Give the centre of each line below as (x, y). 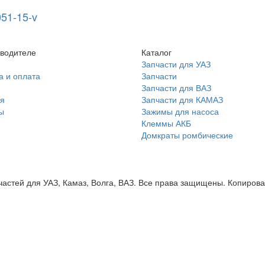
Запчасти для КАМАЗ (182, 99)
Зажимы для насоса (180, 111)
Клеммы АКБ (166, 123)
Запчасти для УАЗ (176, 64)
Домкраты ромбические (187, 135)
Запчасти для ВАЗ (176, 88)
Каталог (156, 52)
